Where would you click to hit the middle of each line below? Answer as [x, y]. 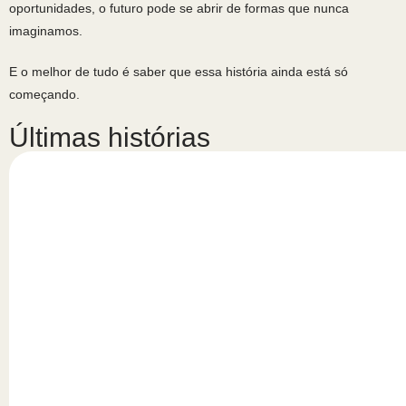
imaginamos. [46, 30]
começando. [44, 94]
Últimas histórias [110, 137]
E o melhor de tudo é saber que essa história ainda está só [179, 71]
